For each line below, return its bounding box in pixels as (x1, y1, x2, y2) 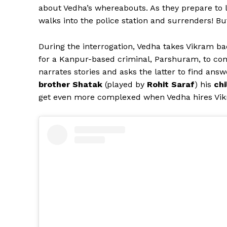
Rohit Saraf (147, 80, 195, 90)
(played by (102, 80, 147, 90)
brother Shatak (39, 80, 102, 90)
